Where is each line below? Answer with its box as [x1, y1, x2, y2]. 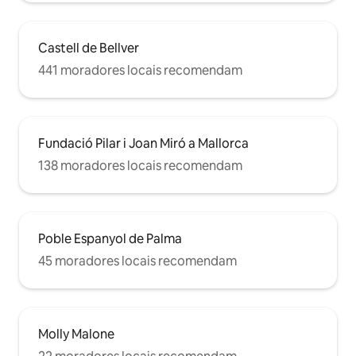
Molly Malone [38, 326, 114, 343]
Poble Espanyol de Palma [38, 230, 182, 248]
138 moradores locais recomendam [38, 157, 242, 175]
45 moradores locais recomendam [38, 253, 237, 270]
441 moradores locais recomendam [38, 62, 242, 79]
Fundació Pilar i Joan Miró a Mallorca [38, 135, 249, 153]
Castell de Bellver [38, 40, 139, 57]
